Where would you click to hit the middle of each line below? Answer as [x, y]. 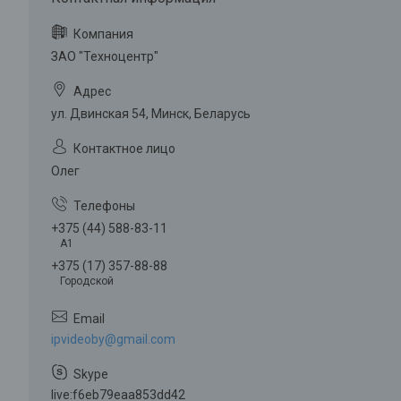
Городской [87, 281]
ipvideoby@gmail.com [113, 339]
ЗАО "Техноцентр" [105, 57]
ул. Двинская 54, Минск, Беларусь [151, 114]
